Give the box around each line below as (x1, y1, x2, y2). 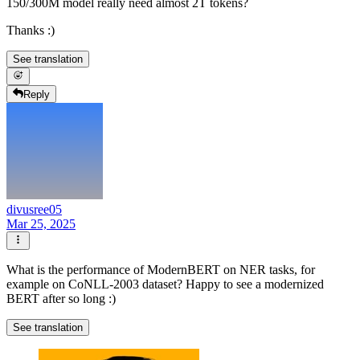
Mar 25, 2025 (6, 217, 76, 231)
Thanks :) (6, 22, 55, 37)
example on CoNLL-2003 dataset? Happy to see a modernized (6, 276, 324, 291)
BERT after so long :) (6, 291, 116, 305)
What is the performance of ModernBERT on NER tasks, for (6, 262, 315, 276)
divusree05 (6, 202, 62, 217)
